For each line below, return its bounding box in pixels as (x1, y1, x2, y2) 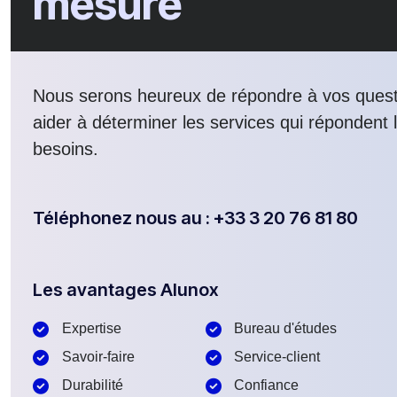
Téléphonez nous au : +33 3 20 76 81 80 (33, 207, 358, 230)
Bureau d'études (234, 321, 337, 337)
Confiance (234, 378, 299, 393)
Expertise (61, 321, 121, 337)
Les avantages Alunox (33, 279, 219, 301)
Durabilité (61, 378, 123, 393)
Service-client (234, 349, 320, 365)
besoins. (33, 139, 98, 160)
